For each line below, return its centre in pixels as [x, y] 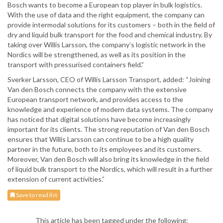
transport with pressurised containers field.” [76, 65]
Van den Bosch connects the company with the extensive [97, 90]
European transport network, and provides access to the [95, 100]
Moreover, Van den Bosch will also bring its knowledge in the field [108, 159]
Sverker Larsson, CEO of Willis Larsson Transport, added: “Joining [109, 80]
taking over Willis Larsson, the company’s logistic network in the [107, 45]
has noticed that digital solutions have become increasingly [99, 119]
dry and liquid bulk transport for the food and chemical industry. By [110, 35]
